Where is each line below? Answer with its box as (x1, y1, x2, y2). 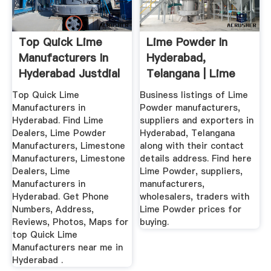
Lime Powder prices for (140, 203, 242, 215)
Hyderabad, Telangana (140, 126, 235, 139)
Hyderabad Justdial (18, 66, 120, 82)
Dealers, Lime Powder (11, 126, 106, 139)
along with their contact (140, 139, 244, 152)
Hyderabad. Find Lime (11, 114, 103, 126)
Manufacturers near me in (11, 241, 123, 253)
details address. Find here (140, 152, 252, 165)
